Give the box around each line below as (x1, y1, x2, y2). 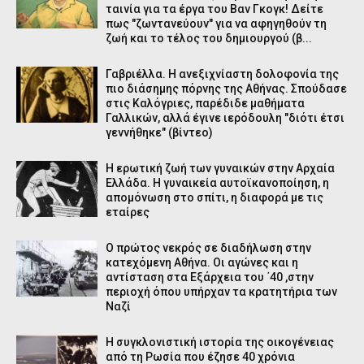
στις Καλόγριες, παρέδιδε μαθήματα (106, 97, 305, 110)
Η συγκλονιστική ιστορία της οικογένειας (106, 336, 334, 349)
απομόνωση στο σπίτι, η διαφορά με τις (106, 191, 323, 204)
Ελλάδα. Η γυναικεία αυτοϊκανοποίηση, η (106, 176, 329, 189)
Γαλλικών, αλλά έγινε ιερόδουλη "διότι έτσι (106, 111, 344, 124)
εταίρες (106, 206, 149, 219)
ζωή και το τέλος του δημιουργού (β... (106, 32, 312, 45)
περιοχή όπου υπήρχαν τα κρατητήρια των (106, 285, 337, 298)
